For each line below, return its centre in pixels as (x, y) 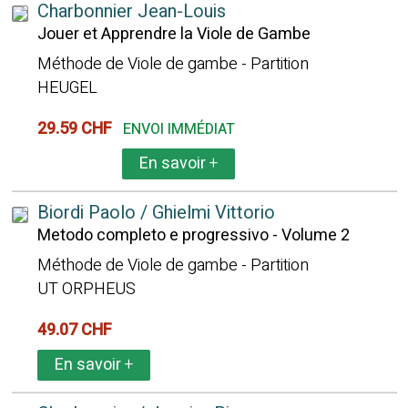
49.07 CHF (78, 330)
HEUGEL (67, 88)
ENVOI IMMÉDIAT (178, 129)
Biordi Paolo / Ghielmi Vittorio (156, 213)
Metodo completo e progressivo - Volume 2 (193, 235)
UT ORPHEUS (86, 289)
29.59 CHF (78, 129)
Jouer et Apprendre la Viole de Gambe (173, 34)
